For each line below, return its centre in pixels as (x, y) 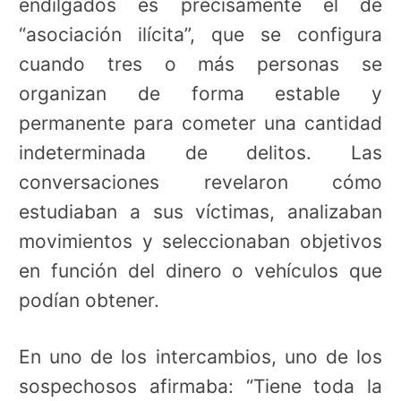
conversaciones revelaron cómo (200, 183)
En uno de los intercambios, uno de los (200, 356)
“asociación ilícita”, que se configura (200, 35)
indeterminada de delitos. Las (200, 153)
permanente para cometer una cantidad (200, 124)
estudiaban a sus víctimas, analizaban (200, 212)
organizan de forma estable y (200, 94)
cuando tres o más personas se (200, 64)
